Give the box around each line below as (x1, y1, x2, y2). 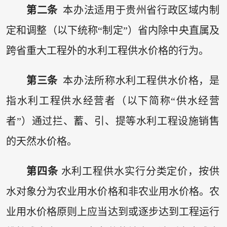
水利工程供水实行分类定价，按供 (58, 166, 220, 177)
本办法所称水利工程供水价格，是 (57, 74, 220, 86)
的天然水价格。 (6, 135, 77, 147)
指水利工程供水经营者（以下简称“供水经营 (6, 95, 220, 106)
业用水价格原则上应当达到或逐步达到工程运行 (6, 206, 220, 218)
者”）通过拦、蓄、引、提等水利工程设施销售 (6, 115, 220, 127)
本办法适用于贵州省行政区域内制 (57, 4, 220, 16)
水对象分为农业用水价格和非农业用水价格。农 (6, 186, 220, 198)
